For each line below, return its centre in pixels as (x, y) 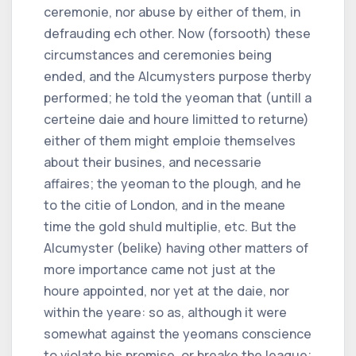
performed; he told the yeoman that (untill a (178, 97)
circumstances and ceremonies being (158, 54)
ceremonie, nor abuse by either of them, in (172, 12)
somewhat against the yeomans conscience (178, 333)
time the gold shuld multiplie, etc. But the (170, 226)
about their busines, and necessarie (153, 162)
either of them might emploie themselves (170, 140)
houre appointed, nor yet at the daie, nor (166, 290)
